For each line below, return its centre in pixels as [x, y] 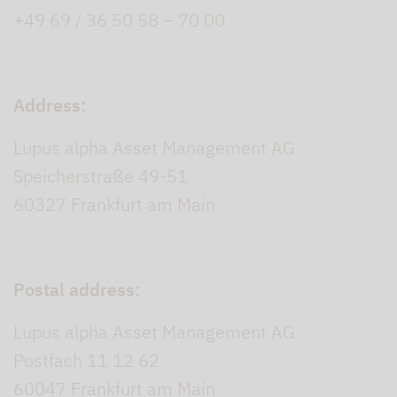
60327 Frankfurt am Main [114, 205]
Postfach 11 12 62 [86, 361]
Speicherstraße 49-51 [101, 176]
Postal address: [77, 290]
